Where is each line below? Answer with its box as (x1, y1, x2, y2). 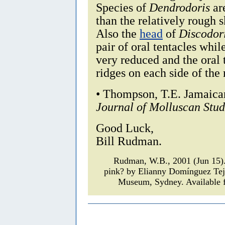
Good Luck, (96, 121, 154, 135)
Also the (96, 27, 140, 41)
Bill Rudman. (96, 134, 162, 148)
